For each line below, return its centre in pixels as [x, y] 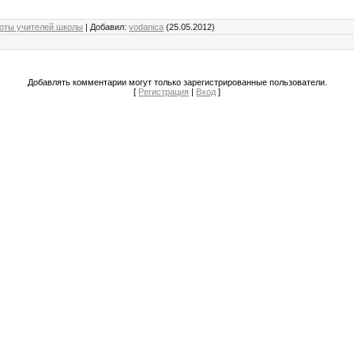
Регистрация [164, 91]
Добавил [107, 26]
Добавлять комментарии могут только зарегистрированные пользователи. [177, 82]
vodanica [147, 26]
